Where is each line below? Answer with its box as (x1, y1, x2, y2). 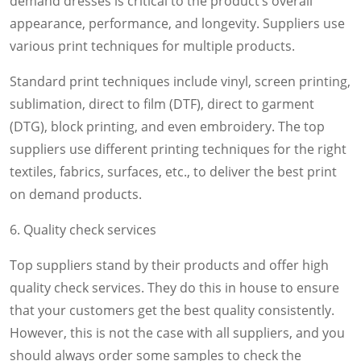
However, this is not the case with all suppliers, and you (10, 323, 345, 342)
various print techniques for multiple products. (10, 36, 295, 55)
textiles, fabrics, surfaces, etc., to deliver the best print (10, 162, 337, 180)
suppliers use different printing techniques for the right (10, 139, 346, 158)
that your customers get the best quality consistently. (10, 301, 334, 319)
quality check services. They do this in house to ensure (10, 278, 339, 297)
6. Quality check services (10, 220, 156, 239)
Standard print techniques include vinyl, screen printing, (10, 72, 351, 90)
